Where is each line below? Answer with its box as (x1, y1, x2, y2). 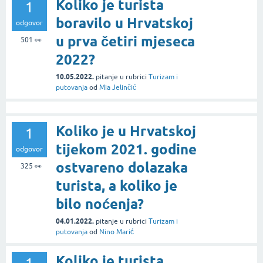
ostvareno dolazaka (56, 159, 188, 176)
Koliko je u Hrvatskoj (56, 122, 196, 140)
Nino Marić (99, 227, 134, 236)
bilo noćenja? (56, 195, 144, 213)
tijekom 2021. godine (56, 140, 197, 158)
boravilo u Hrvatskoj (56, 14, 193, 32)
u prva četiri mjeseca (56, 32, 195, 50)
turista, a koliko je (56, 177, 177, 194)
